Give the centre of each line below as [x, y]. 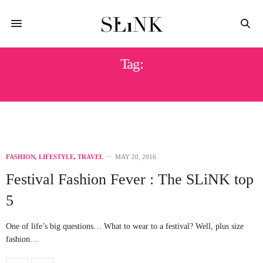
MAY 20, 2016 [136, 157]
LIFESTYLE [56, 157]
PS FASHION [131, 84]
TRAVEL [90, 157]
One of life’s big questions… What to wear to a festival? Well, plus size [125, 226]
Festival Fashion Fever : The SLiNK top [130, 179]
